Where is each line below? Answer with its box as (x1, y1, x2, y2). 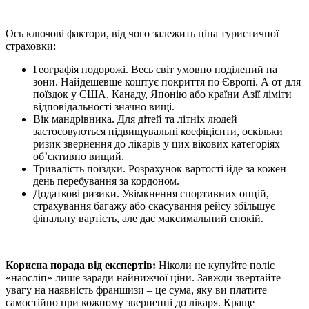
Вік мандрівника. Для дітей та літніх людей (33, 113, 237, 126)
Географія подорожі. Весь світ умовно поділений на (33, 63, 277, 76)
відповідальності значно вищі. (33, 101, 175, 113)
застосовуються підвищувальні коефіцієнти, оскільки (33, 126, 283, 138)
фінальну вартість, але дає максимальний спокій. (33, 212, 263, 225)
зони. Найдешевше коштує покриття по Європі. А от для (33, 76, 301, 88)
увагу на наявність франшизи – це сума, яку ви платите (6, 284, 267, 297)
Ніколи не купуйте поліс (156, 259, 275, 272)
